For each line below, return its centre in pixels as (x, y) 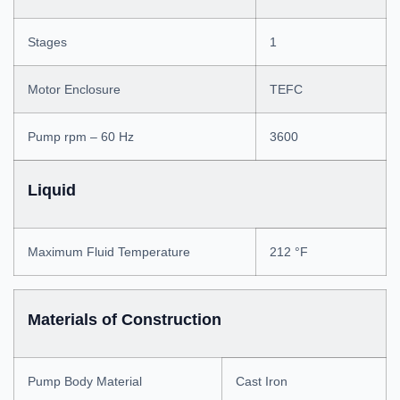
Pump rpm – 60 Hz (81, 137)
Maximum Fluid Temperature (109, 252)
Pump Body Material (85, 381)
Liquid (52, 190)
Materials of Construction (125, 320)
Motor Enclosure (74, 89)
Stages (47, 42)
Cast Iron (262, 381)
